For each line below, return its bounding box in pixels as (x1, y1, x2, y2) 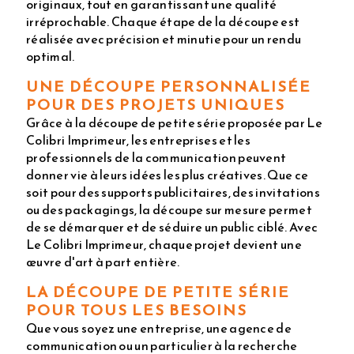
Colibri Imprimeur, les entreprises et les (26, 130, 251, 150)
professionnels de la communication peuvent (26, 148, 287, 168)
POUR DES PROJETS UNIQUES (26, 93, 285, 117)
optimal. (26, 47, 75, 66)
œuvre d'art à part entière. (26, 252, 180, 272)
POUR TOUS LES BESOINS (26, 299, 247, 322)
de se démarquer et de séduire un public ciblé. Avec (26, 217, 318, 237)
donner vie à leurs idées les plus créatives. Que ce (26, 165, 309, 185)
